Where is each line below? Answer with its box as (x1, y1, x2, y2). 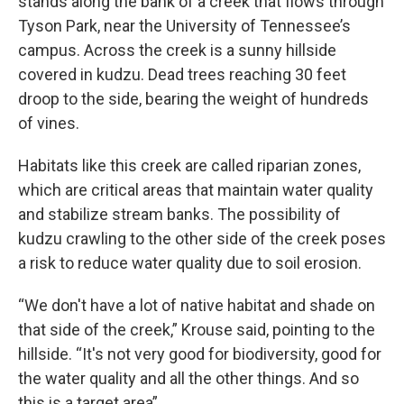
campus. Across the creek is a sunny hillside (18, 41, 336, 60)
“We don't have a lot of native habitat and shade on (18, 296, 375, 315)
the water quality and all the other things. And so (18, 369, 359, 388)
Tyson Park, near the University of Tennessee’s (18, 16, 351, 35)
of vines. (18, 114, 79, 133)
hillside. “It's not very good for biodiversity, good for (18, 344, 381, 363)
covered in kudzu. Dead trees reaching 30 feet (18, 65, 346, 84)
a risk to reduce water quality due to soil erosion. (18, 253, 362, 272)
